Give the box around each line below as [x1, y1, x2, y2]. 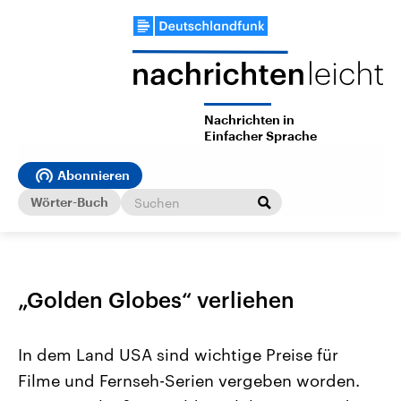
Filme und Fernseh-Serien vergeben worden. [18, 371, 360, 391]
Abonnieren [57, 169, 130, 183]
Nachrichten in [204, 114, 294, 127]
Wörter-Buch [30, 195, 108, 209]
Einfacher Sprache [204, 130, 317, 143]
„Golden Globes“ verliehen [18, 286, 294, 313]
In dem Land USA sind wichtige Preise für [18, 345, 338, 365]
